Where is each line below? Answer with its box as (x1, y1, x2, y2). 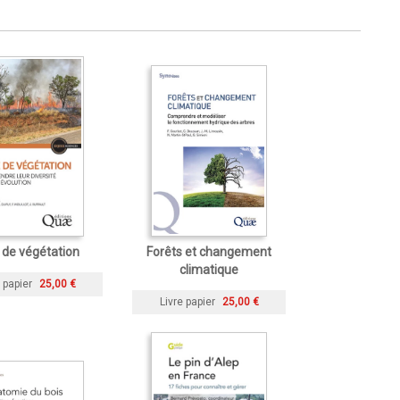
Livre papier (159, 296, 215, 309)
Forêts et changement (146, 245, 271, 260)
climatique (179, 262, 238, 278)
